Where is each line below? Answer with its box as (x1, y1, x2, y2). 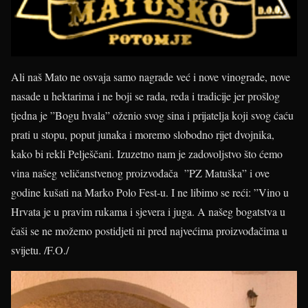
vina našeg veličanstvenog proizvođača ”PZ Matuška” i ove (11, 165, 269, 180)
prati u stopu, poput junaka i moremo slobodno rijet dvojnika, (11, 126, 274, 142)
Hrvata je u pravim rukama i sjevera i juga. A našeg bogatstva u (11, 203, 285, 219)
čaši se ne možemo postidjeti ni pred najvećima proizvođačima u (11, 223, 287, 238)
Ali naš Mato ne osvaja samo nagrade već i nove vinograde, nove (11, 69, 290, 84)
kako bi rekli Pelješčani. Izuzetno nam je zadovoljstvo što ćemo (11, 146, 283, 161)
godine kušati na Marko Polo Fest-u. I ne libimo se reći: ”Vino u (11, 184, 289, 199)
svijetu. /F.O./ (11, 242, 69, 257)
